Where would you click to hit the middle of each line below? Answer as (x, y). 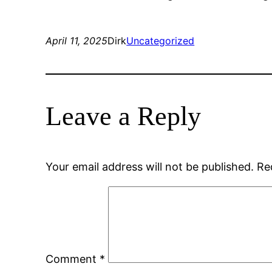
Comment (73, 259)
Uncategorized (161, 41)
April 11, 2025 (77, 41)
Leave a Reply (124, 116)
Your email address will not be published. (150, 167)
